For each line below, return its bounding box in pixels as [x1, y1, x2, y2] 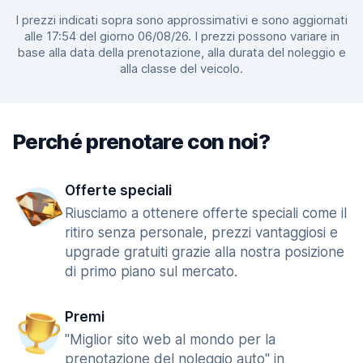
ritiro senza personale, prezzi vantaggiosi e [65, 224, 338, 241]
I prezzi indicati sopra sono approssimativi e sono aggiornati [15, 12, 348, 28]
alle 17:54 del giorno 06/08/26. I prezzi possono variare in [23, 28, 340, 44]
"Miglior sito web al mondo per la [65, 331, 275, 348]
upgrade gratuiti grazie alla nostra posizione [65, 244, 344, 260]
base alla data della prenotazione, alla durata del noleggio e [17, 45, 346, 60]
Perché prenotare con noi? [13, 129, 270, 154]
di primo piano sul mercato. [65, 263, 237, 280]
